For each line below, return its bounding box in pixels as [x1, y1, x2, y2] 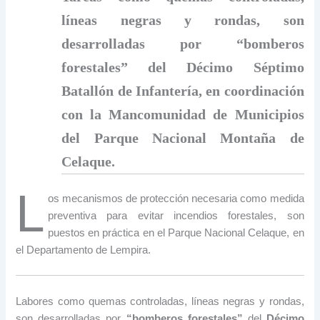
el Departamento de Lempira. [16, 244, 151, 256]
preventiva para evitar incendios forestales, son [48, 209, 304, 221]
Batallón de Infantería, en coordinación [61, 83, 304, 99]
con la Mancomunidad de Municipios [61, 106, 304, 123]
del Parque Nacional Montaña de [61, 130, 304, 146]
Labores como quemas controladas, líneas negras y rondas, [16, 295, 304, 307]
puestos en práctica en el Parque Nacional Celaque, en [48, 226, 304, 239]
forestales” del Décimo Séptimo [61, 59, 304, 76]
